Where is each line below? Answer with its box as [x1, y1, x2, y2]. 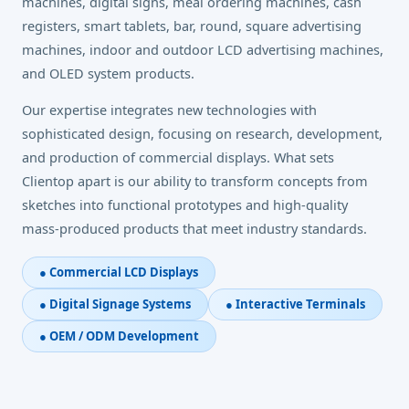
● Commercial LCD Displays [39, 264, 198, 280]
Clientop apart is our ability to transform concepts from [22, 172, 368, 190]
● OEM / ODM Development [39, 328, 199, 344]
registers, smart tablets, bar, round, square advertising [22, 16, 362, 35]
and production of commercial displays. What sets [22, 148, 334, 166]
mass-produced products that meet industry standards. [22, 219, 367, 237]
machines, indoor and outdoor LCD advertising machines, [22, 40, 383, 58]
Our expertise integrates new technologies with [22, 100, 317, 119]
